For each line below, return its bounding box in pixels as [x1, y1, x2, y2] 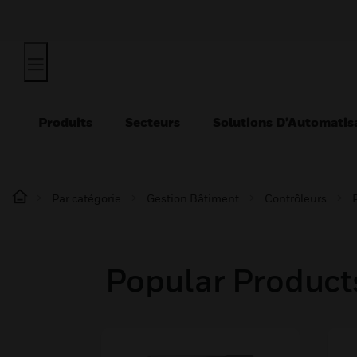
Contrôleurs [265, 191, 327, 205]
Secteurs [125, 114, 180, 130]
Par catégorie [52, 191, 121, 205]
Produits [38, 114, 92, 130]
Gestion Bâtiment [147, 191, 239, 205]
